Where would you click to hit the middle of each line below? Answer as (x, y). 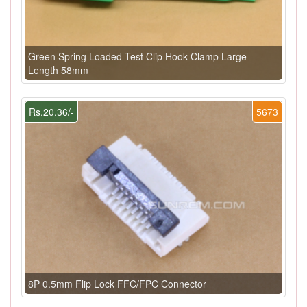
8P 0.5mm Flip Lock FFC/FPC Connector (117, 284)
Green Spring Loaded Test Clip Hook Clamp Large (137, 57)
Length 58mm (58, 70)
